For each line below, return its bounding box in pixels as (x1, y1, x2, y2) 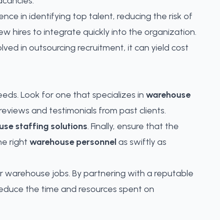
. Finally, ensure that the (87, 121, 179, 132)
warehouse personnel (29, 137, 116, 147)
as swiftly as (116, 137, 166, 147)
